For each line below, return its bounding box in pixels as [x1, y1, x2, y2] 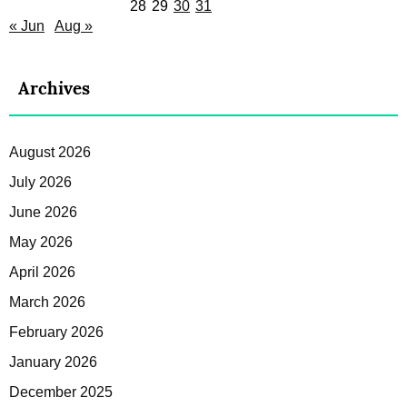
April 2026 [9, 264, 75, 281]
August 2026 [9, 144, 91, 161]
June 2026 [9, 204, 77, 221]
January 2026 [9, 354, 97, 371]
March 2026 [9, 294, 85, 311]
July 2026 [9, 174, 72, 191]
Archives [18, 77, 90, 100]
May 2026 [9, 234, 73, 251]
